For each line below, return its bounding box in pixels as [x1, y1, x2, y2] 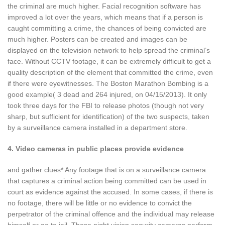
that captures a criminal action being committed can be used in [8, 176, 206, 185]
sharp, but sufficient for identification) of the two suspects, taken [8, 112, 209, 121]
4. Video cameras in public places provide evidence [8, 144, 184, 153]
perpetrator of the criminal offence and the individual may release [8, 209, 214, 218]
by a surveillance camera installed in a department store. [8, 123, 187, 132]
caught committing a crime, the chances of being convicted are [8, 24, 206, 32]
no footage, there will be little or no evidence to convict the [8, 198, 192, 207]
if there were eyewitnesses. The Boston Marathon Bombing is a [8, 79, 208, 87]
